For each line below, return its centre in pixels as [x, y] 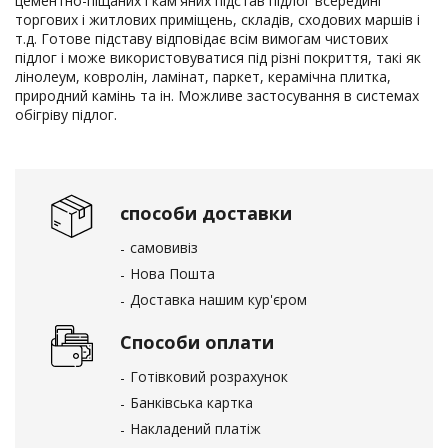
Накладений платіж [195, 428]
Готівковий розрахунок [209, 376]
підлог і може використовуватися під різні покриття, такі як [218, 57]
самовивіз [164, 247]
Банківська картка [191, 402]
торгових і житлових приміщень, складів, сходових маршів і [217, 19]
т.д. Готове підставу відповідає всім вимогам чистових [201, 38]
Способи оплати [197, 342]
